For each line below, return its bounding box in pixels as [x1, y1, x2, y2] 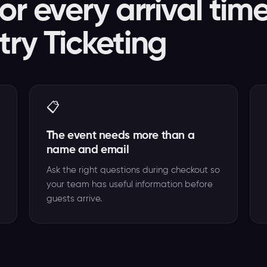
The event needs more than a [46, 130, 195, 141]
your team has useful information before [46, 180, 213, 189]
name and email [46, 144, 129, 156]
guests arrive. [46, 194, 102, 203]
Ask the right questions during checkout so [46, 166, 220, 175]
